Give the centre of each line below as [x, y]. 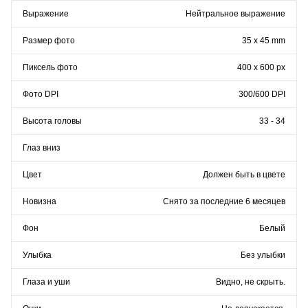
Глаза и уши [46, 282]
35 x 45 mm [264, 41]
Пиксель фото [50, 67]
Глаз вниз [42, 148]
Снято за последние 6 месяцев [224, 201]
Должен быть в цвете [244, 175]
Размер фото [49, 41]
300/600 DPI [262, 94]
